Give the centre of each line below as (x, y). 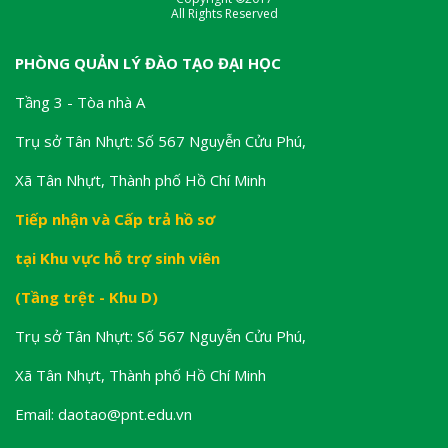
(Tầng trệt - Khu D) (86, 297)
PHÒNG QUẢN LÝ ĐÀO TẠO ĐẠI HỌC (148, 63)
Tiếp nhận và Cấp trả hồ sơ (115, 219)
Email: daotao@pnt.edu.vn (103, 414)
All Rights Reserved (224, 14)
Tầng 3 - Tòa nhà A (80, 102)
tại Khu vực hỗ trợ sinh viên (117, 258)
